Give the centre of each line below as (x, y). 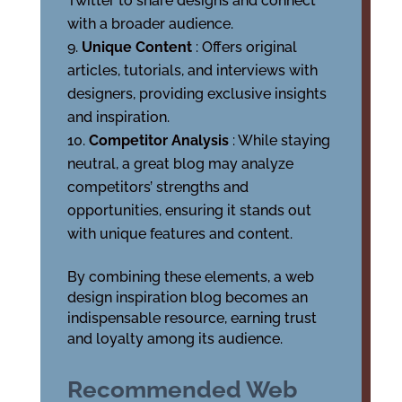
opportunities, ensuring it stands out (189, 210)
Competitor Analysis (160, 140)
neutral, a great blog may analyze (180, 164)
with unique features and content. (179, 234)
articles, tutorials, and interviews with (192, 70)
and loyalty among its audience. (175, 339)
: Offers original (246, 47)
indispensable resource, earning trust (192, 318)
